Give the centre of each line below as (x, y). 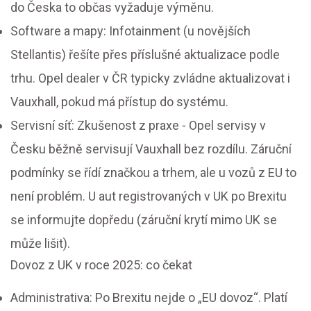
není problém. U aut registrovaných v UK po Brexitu (149, 196)
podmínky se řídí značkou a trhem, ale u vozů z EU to (153, 173)
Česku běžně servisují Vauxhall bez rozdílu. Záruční (151, 149)
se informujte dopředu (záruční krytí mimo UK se (144, 220)
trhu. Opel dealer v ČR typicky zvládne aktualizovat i (150, 78)
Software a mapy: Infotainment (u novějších (131, 31)
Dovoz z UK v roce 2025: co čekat (101, 265)
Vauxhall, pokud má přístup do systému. (119, 102)
